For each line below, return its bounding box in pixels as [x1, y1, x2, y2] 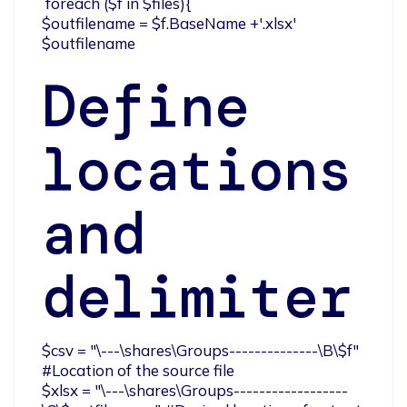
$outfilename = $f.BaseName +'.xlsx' [42, 13, 296, 33]
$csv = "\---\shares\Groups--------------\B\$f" [42, 340, 362, 360]
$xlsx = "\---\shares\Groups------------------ [42, 380, 348, 400]
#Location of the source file [42, 360, 234, 380]
